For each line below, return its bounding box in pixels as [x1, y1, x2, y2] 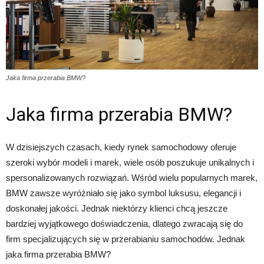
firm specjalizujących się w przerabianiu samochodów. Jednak [6, 234, 245, 245]
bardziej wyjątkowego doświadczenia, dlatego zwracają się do [6, 219, 243, 229]
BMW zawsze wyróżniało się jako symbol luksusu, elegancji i [6, 188, 241, 199]
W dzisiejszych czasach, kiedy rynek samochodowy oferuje [6, 142, 236, 153]
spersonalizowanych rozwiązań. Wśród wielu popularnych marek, [6, 173, 258, 183]
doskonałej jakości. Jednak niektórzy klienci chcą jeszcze [6, 203, 227, 214]
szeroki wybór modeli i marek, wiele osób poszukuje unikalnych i [6, 157, 254, 168]
